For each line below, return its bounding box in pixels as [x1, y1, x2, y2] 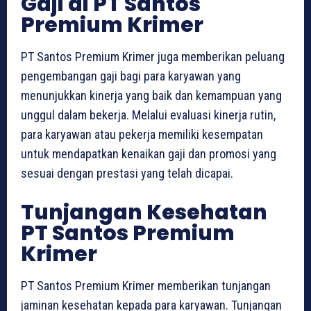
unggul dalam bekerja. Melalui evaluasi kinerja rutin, [21, 107, 276, 122]
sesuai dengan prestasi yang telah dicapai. [21, 165, 233, 180]
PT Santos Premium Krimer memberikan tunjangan [21, 278, 271, 293]
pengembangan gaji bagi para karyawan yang [21, 68, 241, 83]
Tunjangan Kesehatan [21, 197, 267, 227]
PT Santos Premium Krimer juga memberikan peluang [21, 49, 285, 64]
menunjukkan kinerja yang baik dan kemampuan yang [21, 87, 282, 103]
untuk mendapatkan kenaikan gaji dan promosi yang [21, 146, 276, 161]
